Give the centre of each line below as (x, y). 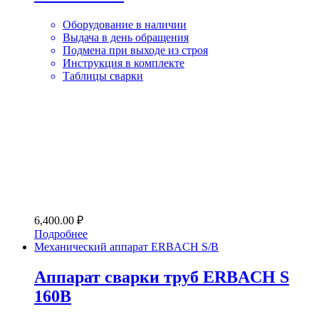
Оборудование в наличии (125, 25)
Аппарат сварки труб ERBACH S (162, 277)
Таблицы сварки (103, 76)
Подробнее (61, 234)
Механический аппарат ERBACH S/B (126, 247)
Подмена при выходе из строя (135, 51)
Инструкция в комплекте (124, 63)
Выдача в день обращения (126, 38)
